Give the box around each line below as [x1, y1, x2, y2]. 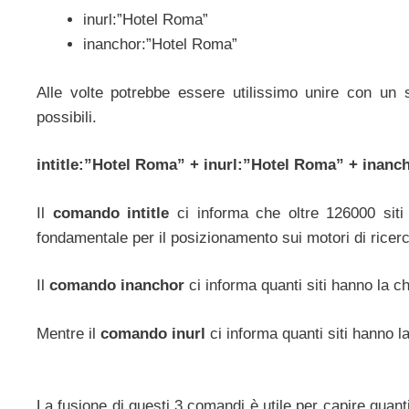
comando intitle [52, 204, 170, 222]
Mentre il [37, 324, 100, 342]
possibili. [37, 108, 97, 126]
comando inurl [100, 324, 205, 342]
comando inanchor [49, 277, 184, 295]
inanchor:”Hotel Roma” [83, 36, 237, 54]
